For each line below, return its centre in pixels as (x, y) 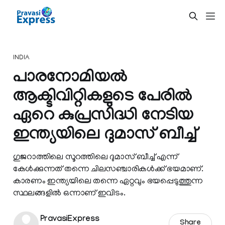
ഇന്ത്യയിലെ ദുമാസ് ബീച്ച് (105, 136)
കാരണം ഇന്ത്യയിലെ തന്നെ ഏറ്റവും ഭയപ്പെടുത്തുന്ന (108, 181)
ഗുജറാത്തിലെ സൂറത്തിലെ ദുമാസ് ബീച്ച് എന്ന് (95, 157)
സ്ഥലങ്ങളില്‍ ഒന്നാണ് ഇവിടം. (69, 193)
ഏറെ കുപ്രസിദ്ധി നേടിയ (103, 117)
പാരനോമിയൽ (70, 79)
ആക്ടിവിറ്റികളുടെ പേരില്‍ (102, 98)
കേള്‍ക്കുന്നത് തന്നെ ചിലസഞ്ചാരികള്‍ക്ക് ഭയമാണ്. (108, 169)
